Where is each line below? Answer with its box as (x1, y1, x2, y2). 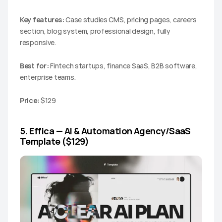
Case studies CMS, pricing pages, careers (64, 14, 197, 24)
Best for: (20, 60, 49, 70)
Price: (20, 95, 40, 105)
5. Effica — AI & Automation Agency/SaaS (20, 124, 191, 137)
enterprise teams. (20, 72, 76, 82)
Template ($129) (20, 135, 89, 147)
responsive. (20, 37, 56, 47)
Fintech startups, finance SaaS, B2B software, (49, 60, 197, 70)
